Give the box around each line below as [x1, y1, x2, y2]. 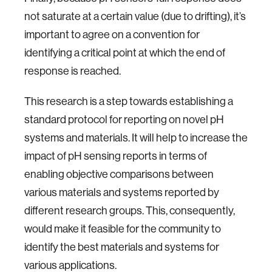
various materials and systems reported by [24, 185, 219, 199]
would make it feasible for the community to [24, 222, 221, 236]
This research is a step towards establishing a [24, 94, 233, 108]
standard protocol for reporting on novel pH [24, 112, 224, 126]
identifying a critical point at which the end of [24, 46, 225, 59]
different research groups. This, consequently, [24, 203, 235, 217]
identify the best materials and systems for [24, 240, 219, 254]
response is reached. [24, 64, 121, 78]
